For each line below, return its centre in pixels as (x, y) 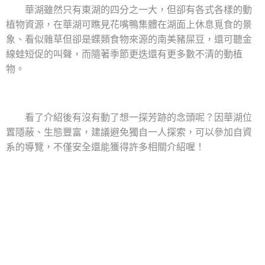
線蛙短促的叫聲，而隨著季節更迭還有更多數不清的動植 (124, 54)
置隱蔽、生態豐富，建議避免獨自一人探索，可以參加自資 (129, 132)
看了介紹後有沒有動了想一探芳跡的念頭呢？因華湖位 (129, 117)
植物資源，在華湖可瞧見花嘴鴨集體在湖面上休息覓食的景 (129, 24)
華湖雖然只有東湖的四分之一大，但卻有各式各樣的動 (129, 9)
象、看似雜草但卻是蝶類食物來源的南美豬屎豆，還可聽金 (129, 39)
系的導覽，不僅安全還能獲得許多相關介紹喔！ (105, 147)
